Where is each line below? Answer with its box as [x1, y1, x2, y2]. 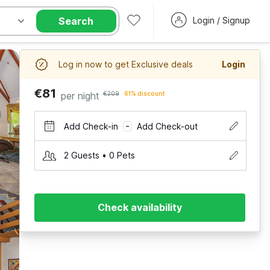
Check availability [98, 201, 182, 213]
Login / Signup [192, 15, 250, 25]
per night [61, 90, 99, 102]
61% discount [124, 90, 165, 97]
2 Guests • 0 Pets [64, 150, 135, 160]
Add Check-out [137, 121, 198, 131]
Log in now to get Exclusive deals [58, 59, 193, 69]
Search [58, 15, 94, 27]
